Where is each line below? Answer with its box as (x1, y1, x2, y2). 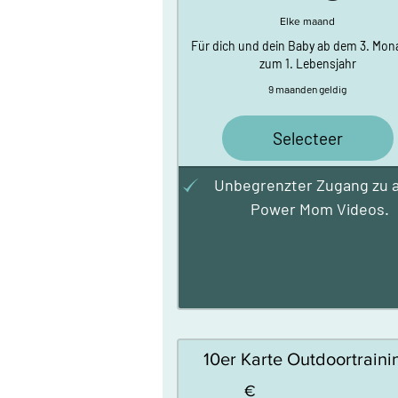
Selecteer (272, 127, 343, 148)
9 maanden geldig (268, 82, 347, 95)
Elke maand (280, 14, 336, 28)
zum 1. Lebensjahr (259, 55, 356, 71)
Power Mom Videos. (250, 198, 389, 219)
